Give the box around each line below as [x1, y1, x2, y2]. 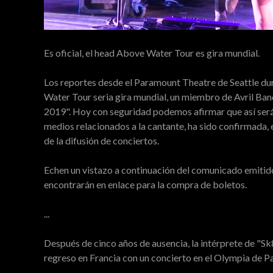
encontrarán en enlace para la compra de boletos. [44, 179, 247, 190]
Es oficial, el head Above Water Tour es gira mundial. [44, 47, 260, 58]
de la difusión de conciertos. [44, 135, 159, 146]
